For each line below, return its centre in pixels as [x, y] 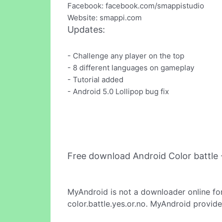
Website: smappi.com [105, 18]
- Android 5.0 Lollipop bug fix [118, 91]
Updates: [86, 30]
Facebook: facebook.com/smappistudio [136, 6]
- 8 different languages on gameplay [131, 67]
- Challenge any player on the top [126, 55]
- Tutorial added [95, 79]
